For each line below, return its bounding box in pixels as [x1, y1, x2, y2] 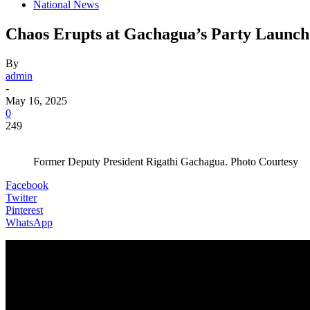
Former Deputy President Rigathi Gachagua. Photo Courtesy [33, 155, 298, 167]
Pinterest [6, 203, 43, 216]
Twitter [6, 191, 37, 203]
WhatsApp [6, 216, 53, 228]
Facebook [6, 179, 48, 191]
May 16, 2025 [6, 94, 67, 107]
